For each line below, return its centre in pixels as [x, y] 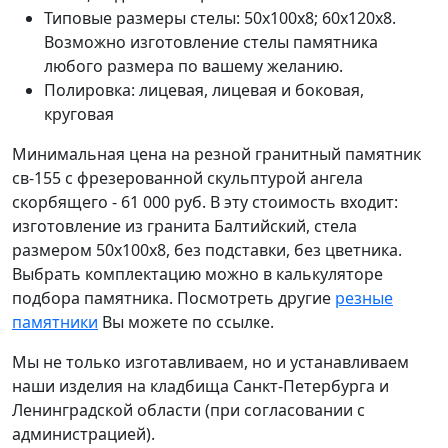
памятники [55, 322]
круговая [79, 114]
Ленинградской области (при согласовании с [188, 410]
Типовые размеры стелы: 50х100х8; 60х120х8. [220, 18]
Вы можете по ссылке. [186, 322]
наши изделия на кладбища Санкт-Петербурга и [200, 386]
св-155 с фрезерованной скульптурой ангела [187, 178]
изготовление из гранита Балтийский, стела [184, 226]
